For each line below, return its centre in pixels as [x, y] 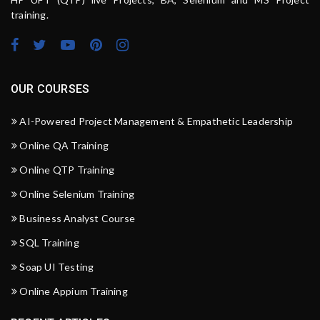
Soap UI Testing [57, 267]
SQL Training [49, 242]
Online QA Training [64, 145]
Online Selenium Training [77, 194]
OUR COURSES [50, 89]
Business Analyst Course [77, 218]
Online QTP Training [67, 170]
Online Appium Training [74, 291]
